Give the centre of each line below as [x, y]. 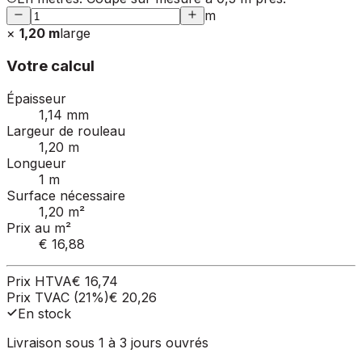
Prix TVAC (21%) [58, 297]
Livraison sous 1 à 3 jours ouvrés [107, 342]
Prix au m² [39, 227]
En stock [44, 313]
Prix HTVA [39, 281]
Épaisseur [36, 98]
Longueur [36, 163]
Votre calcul [51, 65]
